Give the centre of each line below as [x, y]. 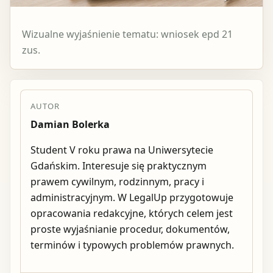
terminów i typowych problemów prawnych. [132, 245]
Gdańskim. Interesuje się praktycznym [119, 165]
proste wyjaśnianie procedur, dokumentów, [130, 229]
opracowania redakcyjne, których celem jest [132, 213]
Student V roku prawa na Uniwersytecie [122, 150]
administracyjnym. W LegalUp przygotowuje [132, 197]
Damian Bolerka [70, 124]
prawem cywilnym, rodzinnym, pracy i [117, 181]
